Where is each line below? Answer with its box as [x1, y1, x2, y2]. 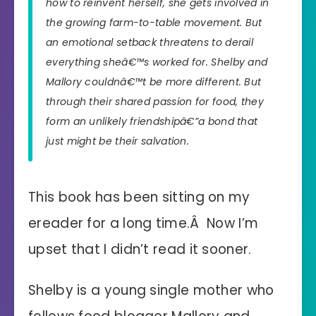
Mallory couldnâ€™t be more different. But [46, 74, 262, 89]
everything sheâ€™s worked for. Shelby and [46, 54, 268, 69]
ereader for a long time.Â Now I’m [28, 213, 259, 233]
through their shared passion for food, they [46, 94, 264, 109]
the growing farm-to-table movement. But [46, 15, 262, 30]
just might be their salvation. [46, 133, 190, 148]
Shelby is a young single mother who [28, 280, 274, 300]
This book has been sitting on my [28, 187, 250, 207]
